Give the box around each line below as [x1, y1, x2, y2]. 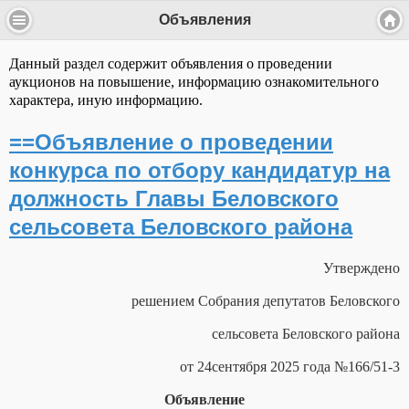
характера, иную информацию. [9, 92, 203, 109]
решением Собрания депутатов [131, 293, 330, 309]
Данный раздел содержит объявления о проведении [9, 56, 332, 72]
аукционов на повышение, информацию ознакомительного [9, 74, 379, 90]
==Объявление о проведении [9, 130, 333, 155]
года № [303, 359, 348, 375]
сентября [212, 359, 267, 375]
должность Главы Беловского [9, 186, 339, 212]
